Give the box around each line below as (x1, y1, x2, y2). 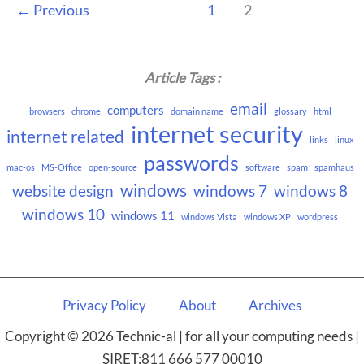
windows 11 (111, 208, 175, 223)
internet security (130, 119, 303, 149)
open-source (88, 162, 137, 173)
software (245, 162, 280, 173)
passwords (143, 150, 239, 175)
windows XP (244, 211, 291, 223)
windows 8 (274, 182, 348, 201)
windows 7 (193, 182, 267, 201)
